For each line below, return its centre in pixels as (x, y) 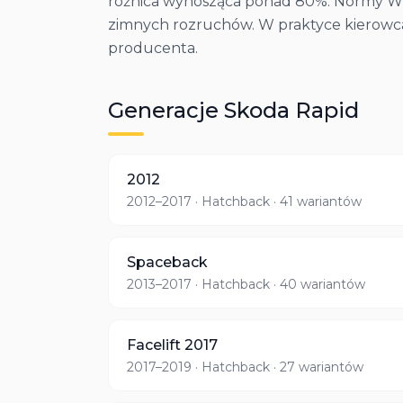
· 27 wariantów (317, 367)
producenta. (153, 48)
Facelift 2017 (172, 345)
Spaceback (167, 262)
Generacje (166, 110)
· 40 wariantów (318, 284)
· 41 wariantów (316, 201)
